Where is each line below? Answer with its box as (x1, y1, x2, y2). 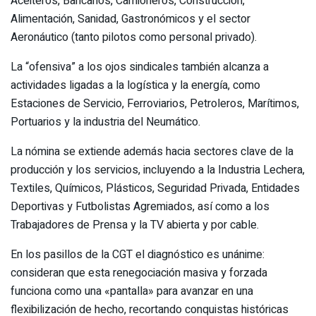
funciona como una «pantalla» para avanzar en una (11, 282, 253, 300)
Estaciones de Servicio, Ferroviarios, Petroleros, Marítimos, (11, 95, 299, 112)
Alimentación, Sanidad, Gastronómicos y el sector (11, 10, 250, 28)
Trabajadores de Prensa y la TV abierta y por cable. (11, 216, 259, 233)
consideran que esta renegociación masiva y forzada (11, 264, 267, 281)
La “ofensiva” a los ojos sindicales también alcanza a (11, 58, 269, 75)
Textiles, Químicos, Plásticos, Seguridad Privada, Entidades (11, 179, 300, 197)
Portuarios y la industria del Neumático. (11, 113, 203, 130)
